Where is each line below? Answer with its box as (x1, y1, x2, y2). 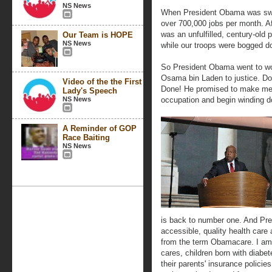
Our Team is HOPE (63, 30, 133, 39)
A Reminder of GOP (63, 124, 137, 133)
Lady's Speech (63, 86, 117, 95)
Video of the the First (63, 77, 141, 86)
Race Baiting (63, 133, 110, 142)
